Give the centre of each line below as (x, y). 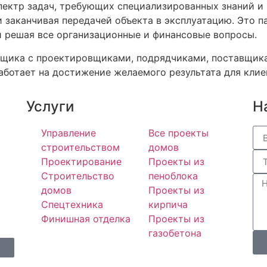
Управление (68, 133)
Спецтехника (72, 205)
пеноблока (173, 176)
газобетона (175, 233)
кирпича (168, 205)
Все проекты (178, 133)
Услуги (50, 107)
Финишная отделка (86, 219)
